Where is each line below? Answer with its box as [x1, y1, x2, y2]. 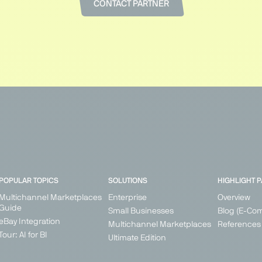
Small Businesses [108, 207, 174, 216]
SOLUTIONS [108, 177, 147, 185]
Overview [217, 194, 250, 202]
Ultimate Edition [108, 234, 166, 243]
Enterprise [108, 194, 147, 202]
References [217, 220, 261, 229]
